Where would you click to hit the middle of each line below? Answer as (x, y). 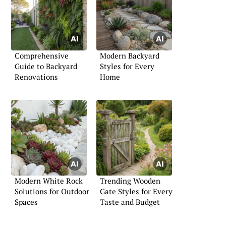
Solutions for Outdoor (52, 191)
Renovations (36, 77)
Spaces (26, 202)
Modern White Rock (49, 180)
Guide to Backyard (46, 66)
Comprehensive (42, 56)
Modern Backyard (130, 56)
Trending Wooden (130, 180)
